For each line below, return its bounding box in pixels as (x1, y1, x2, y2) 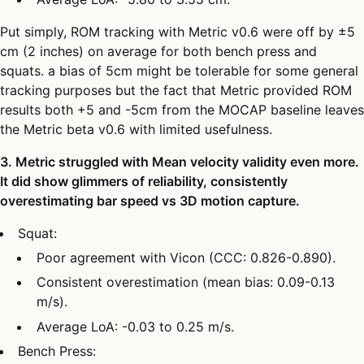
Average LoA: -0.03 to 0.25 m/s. (36, 318, 234, 335)
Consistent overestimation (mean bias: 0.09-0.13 (36, 274, 335, 291)
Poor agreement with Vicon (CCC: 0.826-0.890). (36, 249, 336, 266)
